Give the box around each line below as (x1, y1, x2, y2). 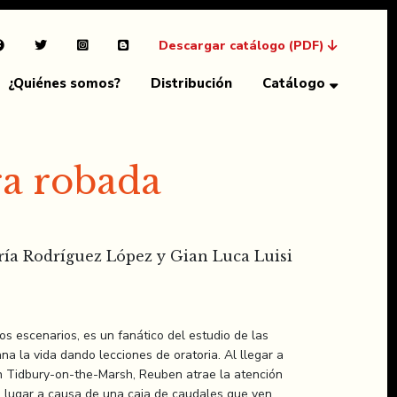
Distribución (150, 74, 232, 92)
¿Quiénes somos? (7, 74, 121, 92)
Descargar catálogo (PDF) (158, 37, 328, 54)
